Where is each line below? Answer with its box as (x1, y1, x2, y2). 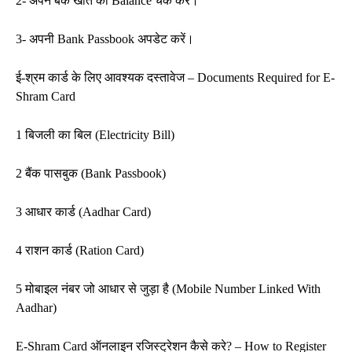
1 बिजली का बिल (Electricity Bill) (16, 127, 174, 141)
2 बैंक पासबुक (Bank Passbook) (16, 166, 166, 180)
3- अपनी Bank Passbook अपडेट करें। (16, 31, 194, 46)
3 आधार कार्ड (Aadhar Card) (16, 204, 151, 218)
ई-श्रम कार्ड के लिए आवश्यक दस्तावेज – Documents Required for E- (16, 70, 335, 84)
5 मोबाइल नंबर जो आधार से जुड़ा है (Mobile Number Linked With (16, 281, 321, 295)
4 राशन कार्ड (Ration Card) (16, 243, 144, 257)
